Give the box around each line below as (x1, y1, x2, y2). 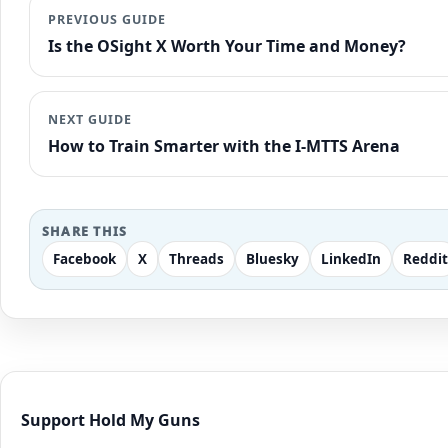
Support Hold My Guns (21, 409, 200, 432)
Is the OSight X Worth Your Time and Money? (48, 35, 406, 58)
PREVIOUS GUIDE (48, 11, 166, 29)
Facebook (53, 250, 116, 269)
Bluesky (246, 250, 299, 269)
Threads (169, 250, 224, 269)
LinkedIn (321, 250, 381, 269)
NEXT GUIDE (48, 111, 132, 129)
